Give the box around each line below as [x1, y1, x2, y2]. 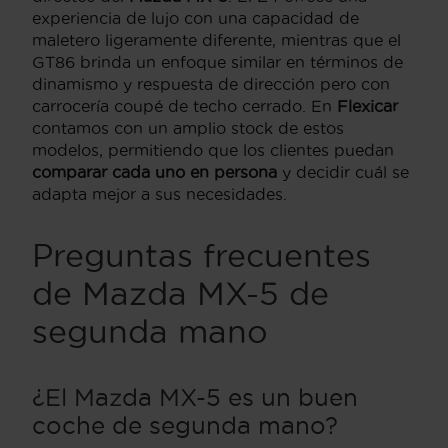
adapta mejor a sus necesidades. [32, 184, 287, 203]
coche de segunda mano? [32, 411, 338, 438]
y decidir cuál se [277, 162, 409, 181]
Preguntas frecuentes [32, 237, 371, 273]
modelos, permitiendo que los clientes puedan [32, 140, 394, 159]
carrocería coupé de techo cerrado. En [32, 96, 337, 115]
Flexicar [337, 96, 398, 115]
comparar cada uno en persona [32, 162, 277, 181]
